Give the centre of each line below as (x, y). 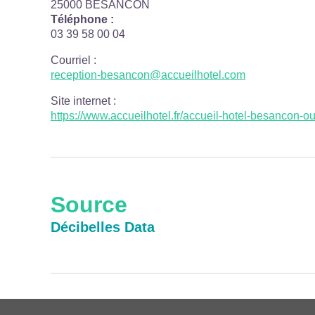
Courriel (71, 60)
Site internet (81, 101)
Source (89, 205)
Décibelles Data (103, 227)
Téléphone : (82, 19)
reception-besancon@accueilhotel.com (148, 75)
